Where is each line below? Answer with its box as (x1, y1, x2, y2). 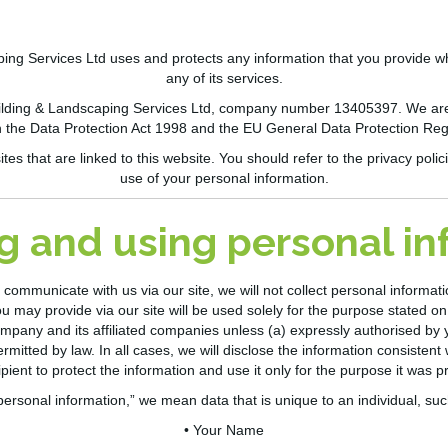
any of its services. (165, 70, 283, 87)
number (280, 100, 334, 117)
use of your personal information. (119, 170, 329, 187)
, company (210, 100, 281, 117)
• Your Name (184, 422, 264, 439)
